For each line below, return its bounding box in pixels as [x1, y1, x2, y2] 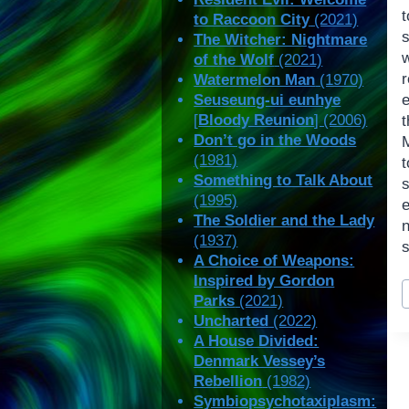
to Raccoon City [194, 11, 310, 29]
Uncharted [194, 312, 269, 330]
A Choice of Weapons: [194, 252, 355, 270]
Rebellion [194, 372, 263, 391]
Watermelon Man [194, 71, 316, 89]
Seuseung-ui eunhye [194, 91, 341, 110]
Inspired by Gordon [194, 272, 335, 290]
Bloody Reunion [198, 111, 315, 130]
